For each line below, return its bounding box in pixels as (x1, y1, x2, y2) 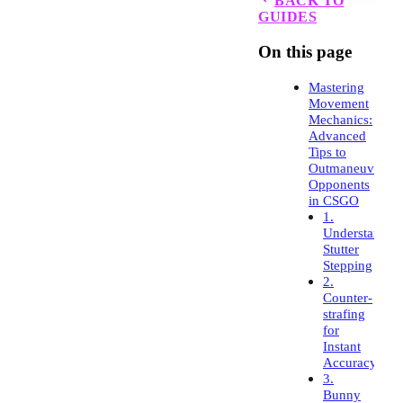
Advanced (309, 127, 366, 143)
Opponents (309, 175, 370, 192)
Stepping (323, 256, 372, 273)
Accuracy (323, 354, 377, 370)
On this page (258, 41, 352, 61)
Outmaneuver (309, 159, 385, 175)
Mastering (309, 78, 364, 94)
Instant (323, 337, 361, 354)
